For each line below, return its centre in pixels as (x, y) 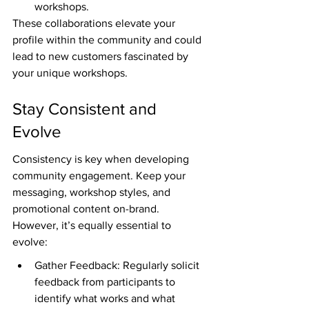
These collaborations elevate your (95, 23)
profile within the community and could (108, 40)
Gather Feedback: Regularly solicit (118, 266)
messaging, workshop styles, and (93, 192)
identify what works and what (106, 299)
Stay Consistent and (87, 108)
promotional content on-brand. (87, 209)
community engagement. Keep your (100, 176)
